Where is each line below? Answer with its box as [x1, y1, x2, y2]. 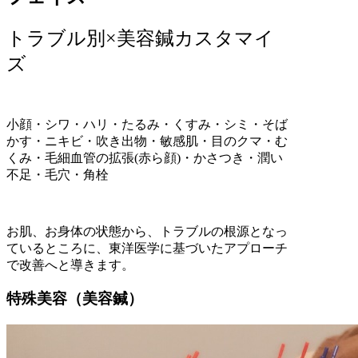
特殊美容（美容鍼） [6, 290, 143, 308]
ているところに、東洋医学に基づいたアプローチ [6, 241, 288, 255]
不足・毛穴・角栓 [6, 167, 109, 181]
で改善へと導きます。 [6, 257, 134, 272]
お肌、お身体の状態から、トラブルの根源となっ [6, 224, 288, 238]
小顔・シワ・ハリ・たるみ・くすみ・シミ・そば [6, 117, 288, 131]
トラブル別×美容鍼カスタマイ [6, 27, 274, 49]
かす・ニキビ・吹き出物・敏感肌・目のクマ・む [6, 133, 288, 148]
